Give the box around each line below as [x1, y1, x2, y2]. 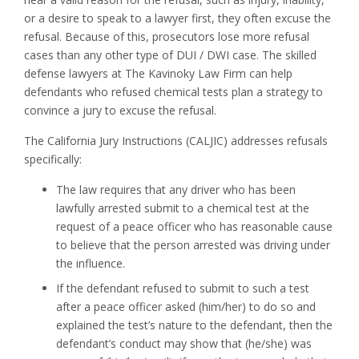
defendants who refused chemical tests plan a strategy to [24, 84, 323, 100]
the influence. [56, 256, 125, 272]
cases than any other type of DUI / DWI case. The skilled [24, 47, 317, 63]
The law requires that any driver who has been [56, 182, 296, 198]
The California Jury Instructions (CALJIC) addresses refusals [24, 133, 328, 149]
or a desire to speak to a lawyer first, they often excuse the [24, 10, 331, 26]
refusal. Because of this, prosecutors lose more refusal [24, 29, 309, 45]
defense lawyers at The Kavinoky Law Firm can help [24, 66, 292, 82]
